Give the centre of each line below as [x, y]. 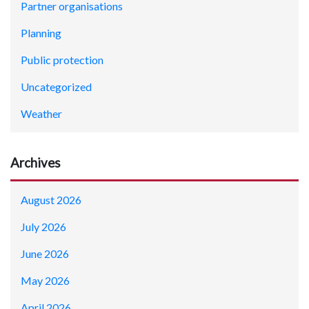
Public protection [62, 59]
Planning [41, 32]
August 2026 [51, 199]
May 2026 [45, 280]
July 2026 [43, 226]
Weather [41, 113]
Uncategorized [56, 86]
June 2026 [45, 253]
